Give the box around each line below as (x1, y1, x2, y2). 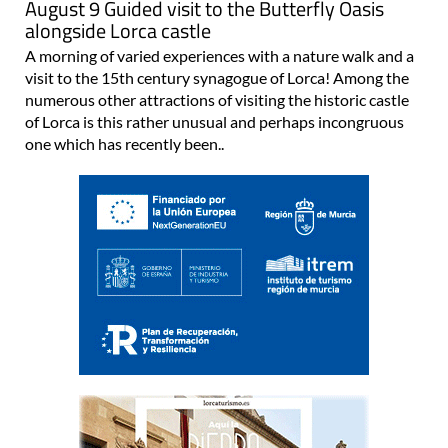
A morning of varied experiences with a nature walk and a (25, 45, 414, 65)
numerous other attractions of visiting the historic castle (25, 89, 409, 109)
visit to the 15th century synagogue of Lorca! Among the (25, 67, 409, 87)
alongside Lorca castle (25, 14, 211, 46)
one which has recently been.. (25, 133, 224, 153)
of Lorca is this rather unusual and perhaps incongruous (25, 111, 404, 131)
